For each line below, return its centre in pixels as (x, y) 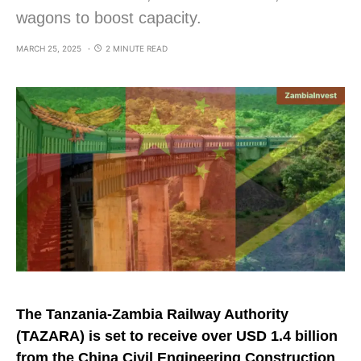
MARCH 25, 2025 (49, 48)
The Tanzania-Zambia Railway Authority (152, 315)
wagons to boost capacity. (109, 18)
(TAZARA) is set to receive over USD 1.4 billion (177, 336)
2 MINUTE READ (137, 48)
